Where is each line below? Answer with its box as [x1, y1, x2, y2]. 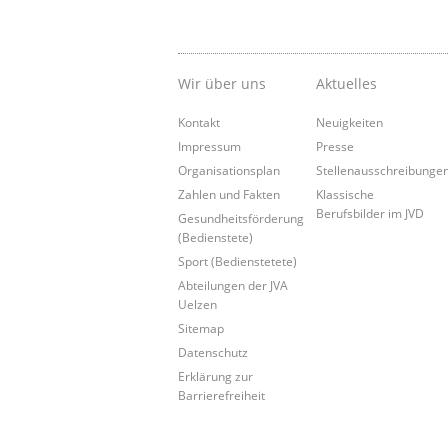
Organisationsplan [178, 162, 280, 179]
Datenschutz [178, 344, 248, 361]
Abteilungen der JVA [178, 277, 288, 294]
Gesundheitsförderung [178, 210, 304, 227]
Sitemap [178, 320, 224, 337]
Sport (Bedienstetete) [178, 253, 297, 270]
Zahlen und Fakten [178, 186, 280, 203]
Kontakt [178, 114, 220, 131]
